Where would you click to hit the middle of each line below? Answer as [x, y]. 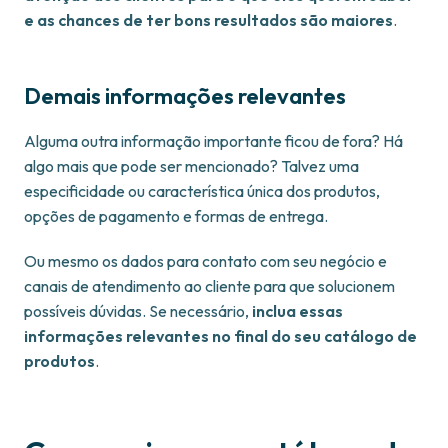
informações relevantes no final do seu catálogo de [220, 336]
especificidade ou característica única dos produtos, [202, 191]
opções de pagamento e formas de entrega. [176, 216]
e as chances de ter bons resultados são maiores [208, 20]
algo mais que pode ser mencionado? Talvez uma [191, 166]
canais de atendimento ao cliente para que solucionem [209, 286]
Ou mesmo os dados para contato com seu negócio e [205, 261]
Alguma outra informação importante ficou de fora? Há [213, 141]
